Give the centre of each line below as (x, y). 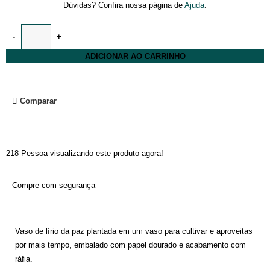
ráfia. (24, 259)
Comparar (39, 101)
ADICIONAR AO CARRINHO (135, 56)
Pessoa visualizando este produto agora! (93, 153)
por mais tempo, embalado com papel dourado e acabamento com (130, 245)
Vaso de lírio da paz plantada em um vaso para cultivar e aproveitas (134, 231)
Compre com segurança (54, 185)
